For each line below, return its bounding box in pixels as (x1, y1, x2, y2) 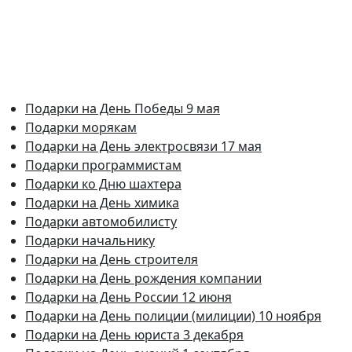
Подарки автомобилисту (25, 212, 177, 230)
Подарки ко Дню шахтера (25, 174, 181, 192)
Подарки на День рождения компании (25, 269, 262, 287)
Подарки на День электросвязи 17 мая (25, 137, 262, 155)
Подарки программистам (25, 156, 181, 174)
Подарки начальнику (25, 231, 155, 249)
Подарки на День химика (25, 193, 179, 211)
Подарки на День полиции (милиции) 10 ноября (25, 306, 321, 324)
